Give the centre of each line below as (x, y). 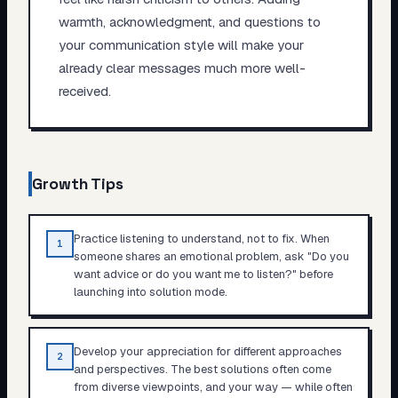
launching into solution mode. (150, 291)
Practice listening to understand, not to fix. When (201, 238)
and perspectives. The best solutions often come (202, 369)
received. (84, 91)
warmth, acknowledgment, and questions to (189, 21)
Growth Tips (78, 184)
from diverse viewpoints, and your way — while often (213, 386)
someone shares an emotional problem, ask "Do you (211, 256)
